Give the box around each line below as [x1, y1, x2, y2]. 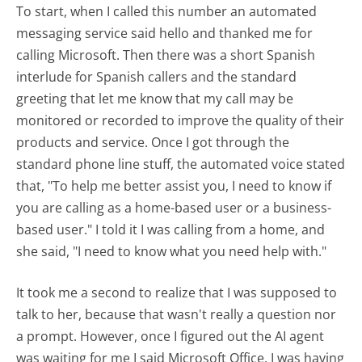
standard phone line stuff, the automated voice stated [16, 155, 346, 173]
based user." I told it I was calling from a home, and [16, 221, 326, 238]
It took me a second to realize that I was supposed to [16, 284, 338, 301]
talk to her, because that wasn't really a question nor [16, 305, 337, 323]
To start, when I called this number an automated [16, 2, 318, 20]
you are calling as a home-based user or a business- [16, 199, 332, 217]
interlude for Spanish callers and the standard [16, 68, 297, 86]
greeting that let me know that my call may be [16, 90, 294, 107]
